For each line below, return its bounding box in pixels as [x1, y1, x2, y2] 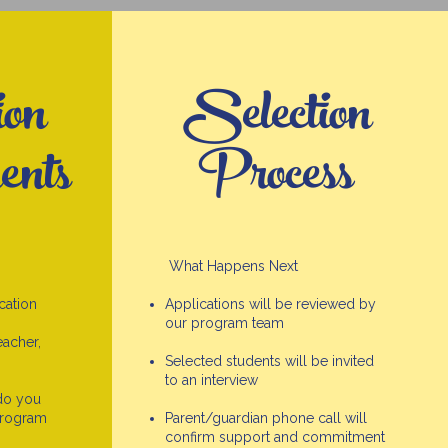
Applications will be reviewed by [164, 296, 376, 312]
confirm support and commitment [164, 429, 385, 445]
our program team [164, 315, 284, 331]
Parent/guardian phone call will [164, 410, 367, 426]
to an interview [164, 372, 258, 388]
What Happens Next [164, 258, 298, 274]
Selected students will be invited [164, 353, 374, 369]
